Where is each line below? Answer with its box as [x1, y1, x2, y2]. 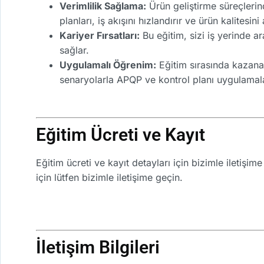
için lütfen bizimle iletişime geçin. [36, 171, 183, 183]
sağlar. [60, 44, 89, 57]
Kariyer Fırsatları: [60, 29, 140, 42]
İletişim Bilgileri [36, 236, 160, 258]
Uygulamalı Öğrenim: [60, 59, 156, 71]
